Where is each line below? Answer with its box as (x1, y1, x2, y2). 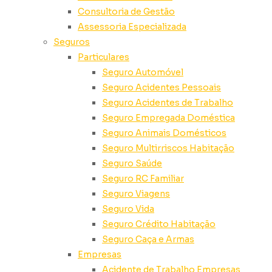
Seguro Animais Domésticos (102, 127, 226, 138)
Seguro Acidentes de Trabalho (102, 97, 233, 108)
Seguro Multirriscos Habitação (102, 143, 234, 154)
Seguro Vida (102, 203, 154, 214)
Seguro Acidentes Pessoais (102, 82, 221, 93)
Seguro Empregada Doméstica (102, 112, 235, 123)
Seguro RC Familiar (102, 173, 184, 184)
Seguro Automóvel (102, 67, 183, 78)
